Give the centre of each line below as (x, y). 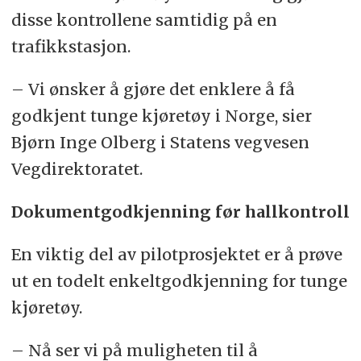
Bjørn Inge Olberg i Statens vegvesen (160, 142)
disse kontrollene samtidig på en (144, 19)
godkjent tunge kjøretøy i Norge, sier (161, 115)
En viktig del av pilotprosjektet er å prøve (176, 254)
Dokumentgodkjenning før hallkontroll (180, 211)
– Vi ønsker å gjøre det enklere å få (153, 89)
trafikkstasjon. (71, 46)
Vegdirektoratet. (77, 168)
